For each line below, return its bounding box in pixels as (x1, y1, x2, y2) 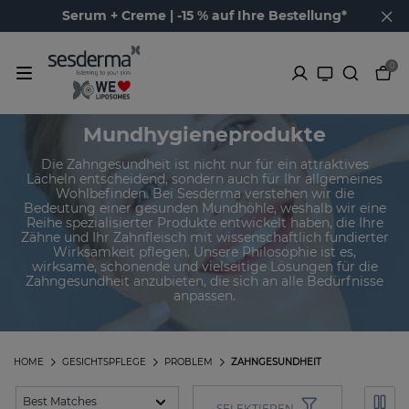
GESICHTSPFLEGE (62, 356, 146, 369)
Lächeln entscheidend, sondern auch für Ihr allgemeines (26, 170, 383, 187)
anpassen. (173, 287, 236, 304)
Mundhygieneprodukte (83, 121, 326, 147)
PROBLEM (164, 356, 213, 369)
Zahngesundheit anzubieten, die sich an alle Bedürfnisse (26, 272, 383, 289)
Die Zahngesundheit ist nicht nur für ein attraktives (40, 155, 369, 173)
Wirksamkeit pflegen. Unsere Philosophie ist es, (53, 243, 356, 260)
